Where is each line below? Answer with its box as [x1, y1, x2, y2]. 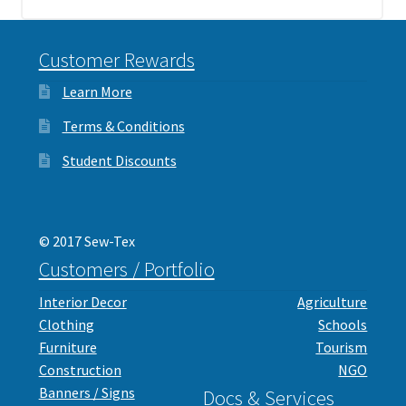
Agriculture [297, 293, 368, 312]
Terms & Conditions [62, 117, 185, 136]
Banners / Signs [38, 383, 135, 402]
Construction [38, 361, 121, 380]
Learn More [62, 82, 132, 101]
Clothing [38, 315, 94, 334]
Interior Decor [38, 293, 127, 312]
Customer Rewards [38, 47, 195, 73]
